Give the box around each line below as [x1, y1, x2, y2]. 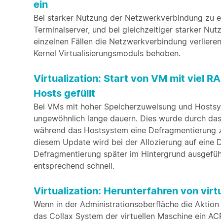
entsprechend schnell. [34, 161, 114, 171]
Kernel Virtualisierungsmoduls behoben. [34, 48, 181, 58]
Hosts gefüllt [34, 87, 95, 99]
